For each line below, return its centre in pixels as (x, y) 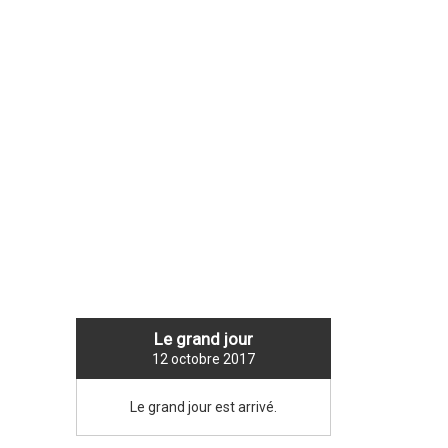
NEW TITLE (115, 199)
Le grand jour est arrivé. (203, 407)
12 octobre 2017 (203, 359)
